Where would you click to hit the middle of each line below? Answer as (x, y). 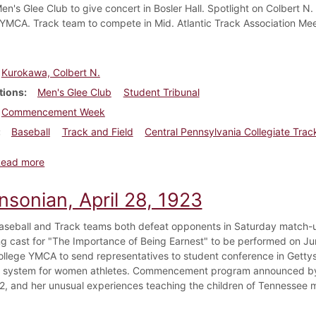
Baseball (30, 131)
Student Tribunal (161, 92)
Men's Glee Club (74, 92)
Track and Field (97, 131)
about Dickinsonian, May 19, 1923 (122, 161)
